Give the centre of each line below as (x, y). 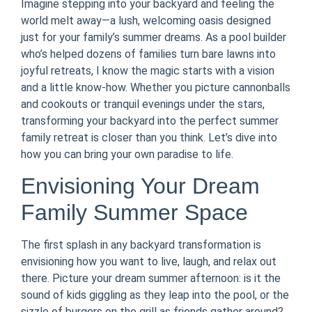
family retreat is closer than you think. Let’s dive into (149, 138)
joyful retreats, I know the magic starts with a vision (148, 71)
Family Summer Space (134, 213)
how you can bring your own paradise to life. (127, 154)
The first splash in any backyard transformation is (141, 245)
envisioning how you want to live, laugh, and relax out (149, 262)
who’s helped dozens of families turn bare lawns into (148, 54)
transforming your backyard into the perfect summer (150, 121)
